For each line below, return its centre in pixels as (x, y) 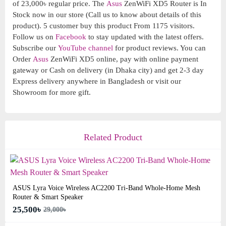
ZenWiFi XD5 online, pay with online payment (123, 59)
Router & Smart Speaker (48, 197)
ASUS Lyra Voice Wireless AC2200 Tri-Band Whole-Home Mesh (106, 188)
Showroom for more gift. (52, 92)
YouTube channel (86, 48)
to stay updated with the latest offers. (145, 37)
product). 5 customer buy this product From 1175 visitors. (104, 26)
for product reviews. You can (159, 48)
